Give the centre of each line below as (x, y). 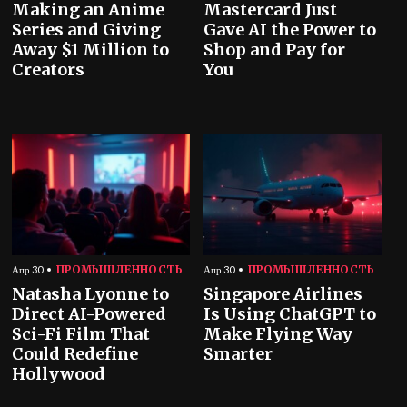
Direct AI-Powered (89, 314)
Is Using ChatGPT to (290, 314)
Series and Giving (87, 30)
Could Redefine (75, 354)
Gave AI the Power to (290, 30)
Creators (49, 69)
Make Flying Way (278, 334)
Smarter (238, 354)
